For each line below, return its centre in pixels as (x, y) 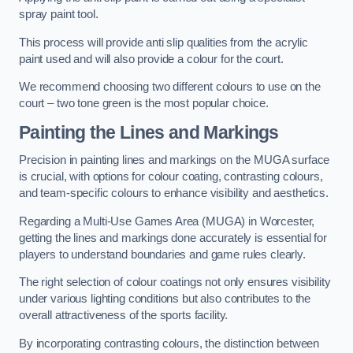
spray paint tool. (59, 15)
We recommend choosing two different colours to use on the (170, 87)
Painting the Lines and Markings (149, 132)
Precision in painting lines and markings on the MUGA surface (175, 160)
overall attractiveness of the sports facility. (124, 316)
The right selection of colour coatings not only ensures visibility (175, 282)
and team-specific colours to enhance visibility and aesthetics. (174, 193)
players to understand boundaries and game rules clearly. (164, 254)
